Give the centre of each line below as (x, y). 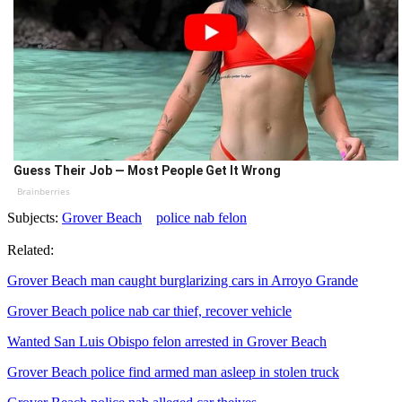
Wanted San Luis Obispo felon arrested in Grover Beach (167, 342)
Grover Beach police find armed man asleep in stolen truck (173, 372)
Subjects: (35, 218)
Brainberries (43, 192)
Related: (31, 250)
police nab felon (201, 218)
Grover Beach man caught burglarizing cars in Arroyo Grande (183, 281)
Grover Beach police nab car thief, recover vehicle (149, 311)
